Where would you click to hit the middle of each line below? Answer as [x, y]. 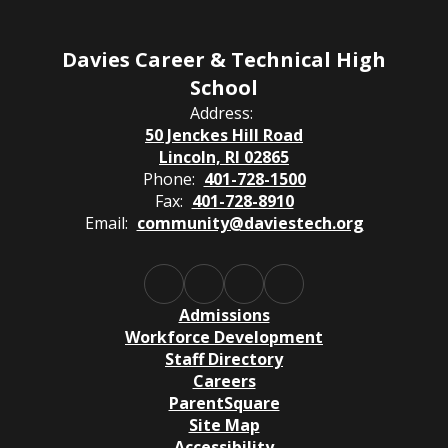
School [224, 87]
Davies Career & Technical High [224, 59]
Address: [221, 113]
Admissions [224, 315]
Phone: [168, 179]
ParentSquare [224, 403]
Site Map [224, 425]
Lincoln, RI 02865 [224, 157]
